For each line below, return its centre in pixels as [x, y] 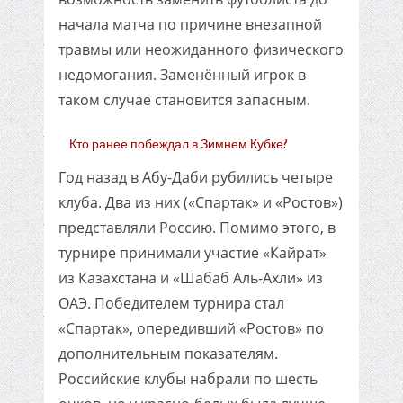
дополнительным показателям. [168, 354]
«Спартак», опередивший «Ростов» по [191, 328]
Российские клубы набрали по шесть [188, 379]
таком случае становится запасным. [184, 100]
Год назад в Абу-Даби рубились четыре [196, 177]
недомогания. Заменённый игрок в [182, 75]
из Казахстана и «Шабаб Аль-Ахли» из [191, 278]
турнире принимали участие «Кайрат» [193, 253]
